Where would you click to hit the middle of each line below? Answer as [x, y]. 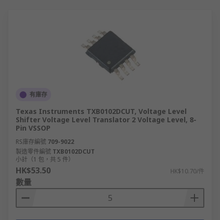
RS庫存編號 [31, 142]
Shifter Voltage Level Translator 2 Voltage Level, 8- [106, 120]
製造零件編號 [33, 151]
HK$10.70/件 [187, 171]
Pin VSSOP [33, 128]
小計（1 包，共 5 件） [45, 159]
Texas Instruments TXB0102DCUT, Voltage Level [101, 111]
